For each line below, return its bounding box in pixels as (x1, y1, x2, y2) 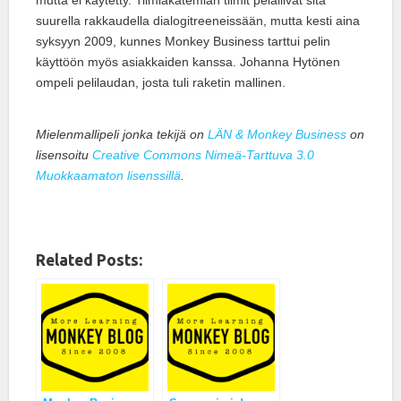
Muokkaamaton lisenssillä (36, 168, 181, 183)
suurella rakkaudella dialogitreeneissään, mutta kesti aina (36, 13, 360, 29)
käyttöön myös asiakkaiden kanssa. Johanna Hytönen (36, 55, 340, 70)
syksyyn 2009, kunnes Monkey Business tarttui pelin (36, 34, 330, 49)
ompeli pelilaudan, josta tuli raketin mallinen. (36, 75, 286, 90)
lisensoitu (36, 148, 89, 163)
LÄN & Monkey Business (204, 127, 346, 142)
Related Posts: (36, 252, 142, 269)
